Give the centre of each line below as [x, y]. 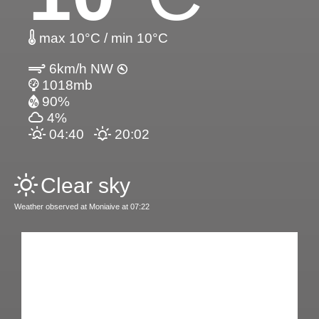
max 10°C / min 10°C [102, 38]
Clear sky [85, 185]
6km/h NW [81, 68]
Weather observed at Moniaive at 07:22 [82, 206]
